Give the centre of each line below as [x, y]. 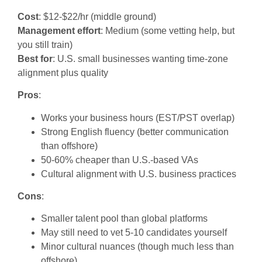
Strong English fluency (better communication [135, 132]
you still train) [45, 44]
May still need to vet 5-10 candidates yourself [134, 233]
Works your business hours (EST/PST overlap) [138, 118]
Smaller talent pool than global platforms [124, 219]
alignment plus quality [63, 73]
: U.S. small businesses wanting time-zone [140, 58]
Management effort [59, 30]
